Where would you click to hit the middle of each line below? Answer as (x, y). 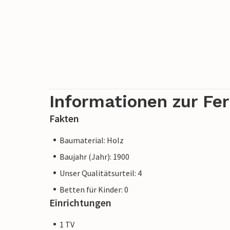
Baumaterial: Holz (92, 140)
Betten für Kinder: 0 (94, 189)
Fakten (64, 118)
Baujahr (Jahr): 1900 (94, 156)
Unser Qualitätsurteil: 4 (101, 173)
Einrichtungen (80, 202)
